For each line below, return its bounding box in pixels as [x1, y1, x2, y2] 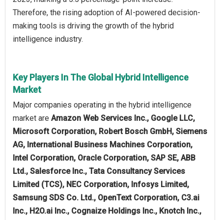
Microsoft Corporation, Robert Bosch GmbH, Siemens [13, 126, 207, 136]
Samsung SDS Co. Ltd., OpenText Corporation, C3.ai [13, 192, 199, 202]
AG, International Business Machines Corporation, [13, 139, 192, 149]
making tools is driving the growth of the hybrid [13, 21, 174, 30]
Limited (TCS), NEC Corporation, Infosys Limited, [13, 179, 189, 189]
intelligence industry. [13, 34, 83, 44]
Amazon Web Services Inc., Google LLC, [51, 113, 195, 123]
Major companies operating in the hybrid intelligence [13, 100, 192, 110]
